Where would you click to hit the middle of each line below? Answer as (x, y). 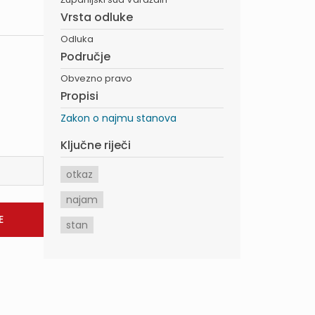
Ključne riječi (96, 145)
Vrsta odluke (97, 17)
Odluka (77, 39)
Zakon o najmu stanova (118, 118)
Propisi (79, 96)
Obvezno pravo (96, 78)
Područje (85, 57)
